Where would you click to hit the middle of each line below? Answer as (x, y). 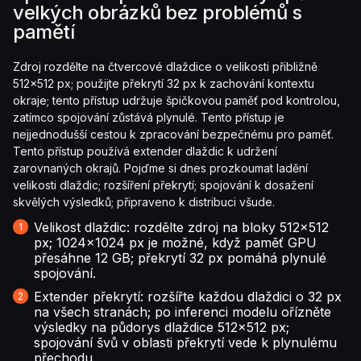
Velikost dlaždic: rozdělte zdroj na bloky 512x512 (181, 228)
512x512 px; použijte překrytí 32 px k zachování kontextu (164, 84)
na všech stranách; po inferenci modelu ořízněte (183, 312)
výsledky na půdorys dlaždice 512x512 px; (162, 328)
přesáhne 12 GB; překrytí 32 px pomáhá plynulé (180, 258)
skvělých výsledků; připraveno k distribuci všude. (144, 202)
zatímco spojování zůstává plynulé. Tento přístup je (149, 118)
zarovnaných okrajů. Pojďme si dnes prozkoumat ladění (160, 168)
